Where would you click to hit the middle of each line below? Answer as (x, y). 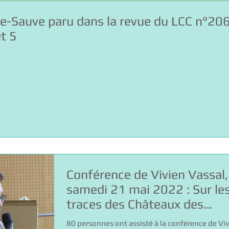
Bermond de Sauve (119, 219)
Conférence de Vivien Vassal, (147, 174)
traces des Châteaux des (135, 204)
